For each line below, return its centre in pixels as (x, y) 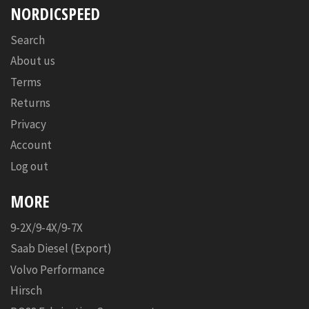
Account (31, 145)
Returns (30, 103)
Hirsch (26, 291)
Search (28, 40)
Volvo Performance (58, 269)
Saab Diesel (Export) (61, 249)
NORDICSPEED (55, 14)
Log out (29, 166)
